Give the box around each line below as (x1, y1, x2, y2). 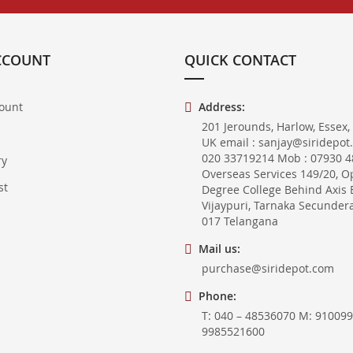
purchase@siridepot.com (202, 261, 334, 276)
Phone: (199, 288, 236, 303)
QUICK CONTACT (184, 50, 296, 69)
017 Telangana (202, 214, 278, 229)
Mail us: (199, 241, 240, 256)
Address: (199, 99, 245, 114)
